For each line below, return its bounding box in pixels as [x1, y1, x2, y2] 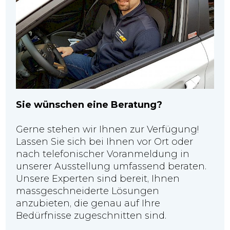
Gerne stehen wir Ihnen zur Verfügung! [16, 124, 199, 136]
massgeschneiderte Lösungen [16, 185, 160, 197]
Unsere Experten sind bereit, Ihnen [16, 173, 180, 185]
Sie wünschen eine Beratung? [16, 99, 163, 111]
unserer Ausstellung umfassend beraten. [16, 161, 207, 172]
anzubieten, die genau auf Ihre [16, 198, 161, 209]
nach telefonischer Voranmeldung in [16, 148, 190, 160]
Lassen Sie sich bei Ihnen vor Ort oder [16, 136, 194, 148]
